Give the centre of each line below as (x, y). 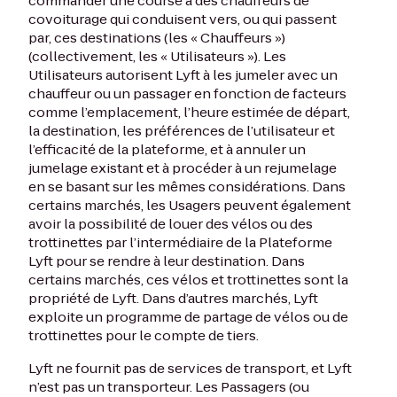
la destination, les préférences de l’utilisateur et (182, 131)
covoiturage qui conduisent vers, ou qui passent (183, 19)
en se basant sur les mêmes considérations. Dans (187, 187)
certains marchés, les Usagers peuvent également (190, 205)
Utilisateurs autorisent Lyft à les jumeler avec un (183, 75)
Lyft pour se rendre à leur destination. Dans (167, 261)
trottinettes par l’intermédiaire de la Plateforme (180, 242)
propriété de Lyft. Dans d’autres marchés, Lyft (173, 298)
